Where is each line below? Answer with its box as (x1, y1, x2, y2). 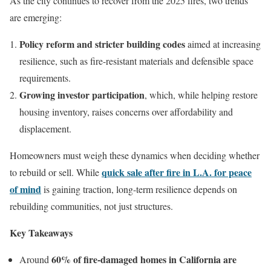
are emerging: (10, 10, 62, 24)
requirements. (19, 71, 71, 84)
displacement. (19, 122, 71, 135)
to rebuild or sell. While (10, 165, 102, 178)
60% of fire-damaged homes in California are (51, 252, 237, 266)
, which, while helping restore (145, 88, 258, 101)
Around (19, 252, 51, 266)
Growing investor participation (19, 87, 145, 102)
